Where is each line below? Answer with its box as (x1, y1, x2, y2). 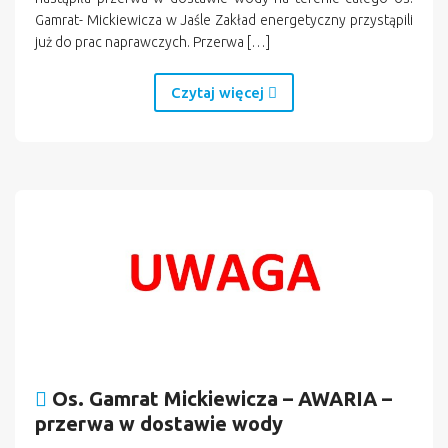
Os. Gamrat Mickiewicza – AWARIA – (52, 387, 392, 411)
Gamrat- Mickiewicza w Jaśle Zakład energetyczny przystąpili (35, 11, 413, 28)
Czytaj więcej (171, 83, 268, 101)
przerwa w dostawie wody (35, 412, 283, 436)
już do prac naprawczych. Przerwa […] (35, 33, 270, 50)
